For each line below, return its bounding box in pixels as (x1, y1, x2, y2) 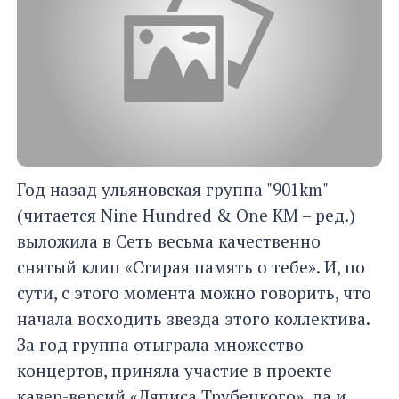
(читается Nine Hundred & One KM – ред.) (17, 204, 355, 227)
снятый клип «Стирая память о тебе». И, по (17, 256, 365, 279)
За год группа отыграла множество (17, 333, 304, 356)
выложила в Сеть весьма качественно (17, 230, 321, 253)
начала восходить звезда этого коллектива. (17, 307, 370, 330)
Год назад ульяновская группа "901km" (17, 178, 328, 201)
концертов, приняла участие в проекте (17, 359, 332, 382)
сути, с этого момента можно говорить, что (17, 281, 371, 305)
